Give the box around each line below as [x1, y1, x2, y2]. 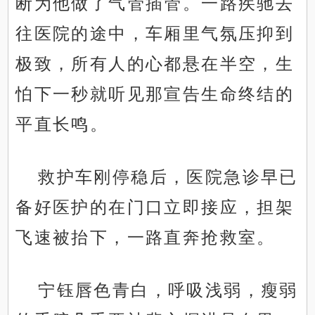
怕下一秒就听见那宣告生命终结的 [15, 84, 295, 104]
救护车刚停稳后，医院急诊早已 [38, 167, 298, 187]
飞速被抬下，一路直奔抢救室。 [15, 228, 276, 247]
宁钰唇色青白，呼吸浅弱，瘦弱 [38, 281, 298, 300]
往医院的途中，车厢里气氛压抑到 [15, 24, 295, 44]
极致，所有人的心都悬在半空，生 [15, 54, 295, 74]
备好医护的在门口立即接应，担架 [15, 198, 295, 217]
